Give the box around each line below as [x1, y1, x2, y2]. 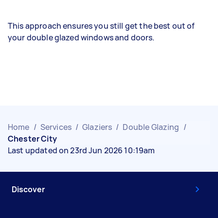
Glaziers [82, 122, 112, 132]
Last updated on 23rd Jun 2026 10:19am [8, 145, 155, 156]
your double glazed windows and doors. [8, 32, 155, 43]
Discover [12, 184, 45, 195]
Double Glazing [123, 122, 180, 132]
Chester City [8, 133, 57, 144]
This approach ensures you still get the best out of [8, 20, 195, 31]
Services [40, 122, 72, 132]
